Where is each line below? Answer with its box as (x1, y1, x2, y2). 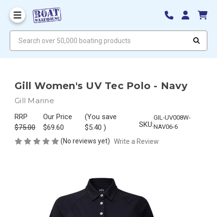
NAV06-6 (153, 123, 178, 130)
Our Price (43, 112, 73, 121)
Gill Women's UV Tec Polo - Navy (15, 79, 187, 92)
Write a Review (113, 137, 159, 145)
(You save (84, 112, 117, 121)
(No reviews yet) (61, 137, 110, 145)
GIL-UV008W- (153, 113, 191, 121)
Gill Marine (15, 95, 54, 105)
